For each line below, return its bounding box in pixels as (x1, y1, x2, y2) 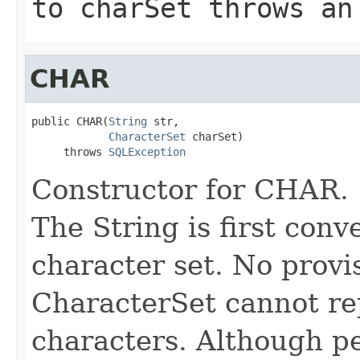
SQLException (108, 145, 186, 158)
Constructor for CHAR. (31, 173, 349, 206)
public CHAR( (31, 114, 108, 128)
